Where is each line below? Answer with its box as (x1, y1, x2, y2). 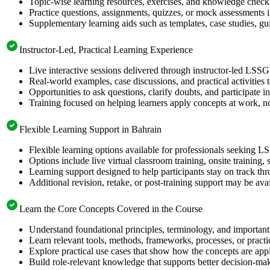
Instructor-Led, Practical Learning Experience (19, 44, 193, 55)
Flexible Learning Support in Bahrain (19, 124, 162, 134)
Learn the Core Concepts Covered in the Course (19, 203, 202, 214)
